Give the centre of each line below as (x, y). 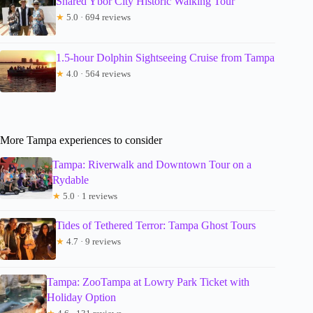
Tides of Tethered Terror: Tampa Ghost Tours (156, 225)
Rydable (70, 180)
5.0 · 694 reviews (97, 17)
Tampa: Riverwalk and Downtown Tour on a (152, 164)
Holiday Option (81, 297)
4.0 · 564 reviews (97, 73)
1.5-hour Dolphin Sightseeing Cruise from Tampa (165, 57)
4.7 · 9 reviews (93, 241)
